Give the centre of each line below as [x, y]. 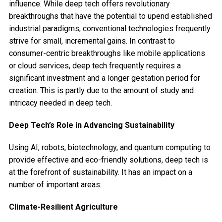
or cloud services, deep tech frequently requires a [95, 66]
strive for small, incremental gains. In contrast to [92, 41]
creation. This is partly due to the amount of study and [101, 91]
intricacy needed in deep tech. [60, 103]
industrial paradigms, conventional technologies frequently [110, 29]
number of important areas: [55, 185]
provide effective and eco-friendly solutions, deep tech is [108, 160]
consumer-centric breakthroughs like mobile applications [107, 54]
